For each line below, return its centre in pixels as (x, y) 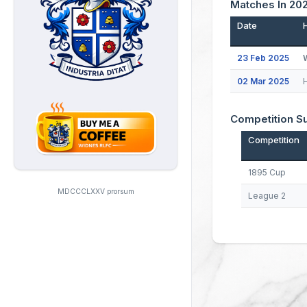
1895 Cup (267, 172)
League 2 (267, 196)
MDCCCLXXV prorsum (96, 192)
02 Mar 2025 (263, 81)
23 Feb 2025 (263, 58)
